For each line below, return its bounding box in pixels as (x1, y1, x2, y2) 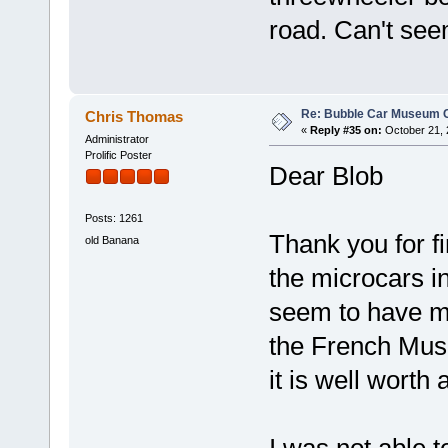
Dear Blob (268, 160, 383, 191)
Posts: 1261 (84, 212, 143, 225)
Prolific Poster (84, 148, 152, 161)
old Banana (84, 233, 139, 246)
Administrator (84, 132, 149, 145)
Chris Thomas (85, 107, 184, 125)
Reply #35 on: (309, 123, 382, 136)
